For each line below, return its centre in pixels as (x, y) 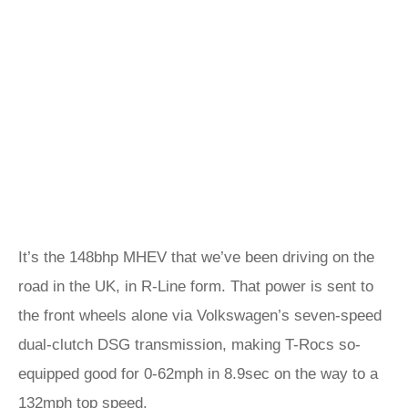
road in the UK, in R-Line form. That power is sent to (196, 286)
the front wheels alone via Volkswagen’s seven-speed (200, 316)
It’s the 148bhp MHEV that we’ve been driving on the (196, 257)
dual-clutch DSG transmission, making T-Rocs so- (189, 345)
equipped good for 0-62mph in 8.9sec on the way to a (198, 374)
